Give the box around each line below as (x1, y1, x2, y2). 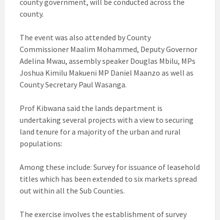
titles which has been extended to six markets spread (20, 174, 197, 184)
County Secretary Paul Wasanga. (20, 80, 127, 90)
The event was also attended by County (20, 32, 151, 43)
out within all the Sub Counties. (20, 186, 125, 196)
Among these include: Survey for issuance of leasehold (20, 162, 200, 172)
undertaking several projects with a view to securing (20, 115, 193, 125)
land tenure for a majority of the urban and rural (20, 127, 181, 137)
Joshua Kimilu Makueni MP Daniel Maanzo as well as (20, 68, 193, 78)
